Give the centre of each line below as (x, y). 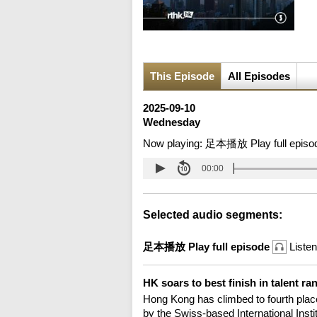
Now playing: (174, 144)
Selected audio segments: (213, 215)
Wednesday (172, 122)
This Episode (182, 76)
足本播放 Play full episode (208, 247)
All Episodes (259, 76)
